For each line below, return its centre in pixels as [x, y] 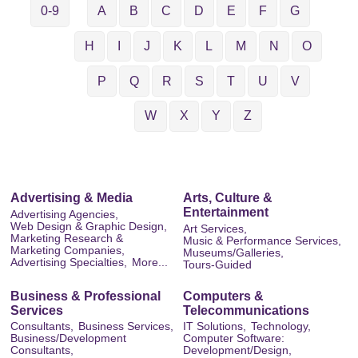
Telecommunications [246, 311]
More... [150, 262]
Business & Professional [86, 296]
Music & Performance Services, [262, 241]
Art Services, [215, 229]
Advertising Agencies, [64, 214]
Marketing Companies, [68, 250]
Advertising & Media [72, 198]
